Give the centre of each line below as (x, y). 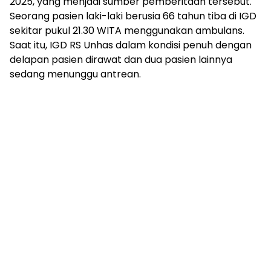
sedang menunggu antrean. (75, 74)
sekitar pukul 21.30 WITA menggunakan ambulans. (127, 30)
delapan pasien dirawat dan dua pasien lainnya (121, 59)
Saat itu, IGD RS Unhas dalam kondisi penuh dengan (131, 45)
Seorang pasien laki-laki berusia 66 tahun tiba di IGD (133, 16)
